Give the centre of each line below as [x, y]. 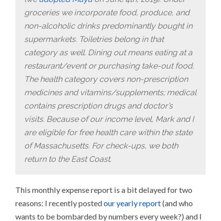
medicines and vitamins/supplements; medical [110, 92]
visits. [35, 119]
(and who [177, 203]
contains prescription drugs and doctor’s [99, 106]
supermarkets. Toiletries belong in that [94, 39]
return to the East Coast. [68, 159]
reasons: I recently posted [60, 203]
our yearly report [132, 203]
